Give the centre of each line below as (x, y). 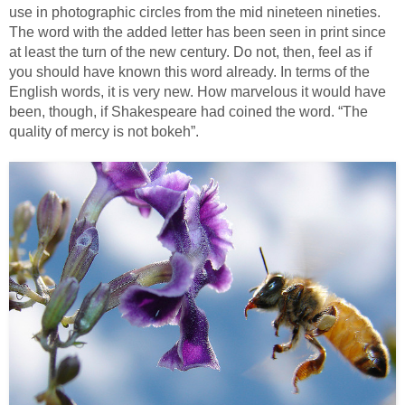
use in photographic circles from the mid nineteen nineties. (195, 12)
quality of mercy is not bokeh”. (104, 131)
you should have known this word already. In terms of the (189, 71)
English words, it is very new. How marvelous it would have (198, 91)
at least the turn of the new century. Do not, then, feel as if (190, 52)
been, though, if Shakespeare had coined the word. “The (188, 111)
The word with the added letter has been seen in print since (198, 32)
